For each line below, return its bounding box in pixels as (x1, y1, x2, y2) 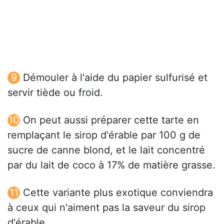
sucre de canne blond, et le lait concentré (7, 144, 205, 156)
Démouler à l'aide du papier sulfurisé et (23, 71, 207, 84)
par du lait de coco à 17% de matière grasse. (7, 159, 215, 171)
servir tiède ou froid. (7, 86, 103, 99)
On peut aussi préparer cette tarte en (23, 114, 199, 126)
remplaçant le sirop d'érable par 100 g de (7, 129, 200, 141)
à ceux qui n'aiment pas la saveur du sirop (7, 201, 205, 214)
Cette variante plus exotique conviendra (23, 186, 213, 199)
